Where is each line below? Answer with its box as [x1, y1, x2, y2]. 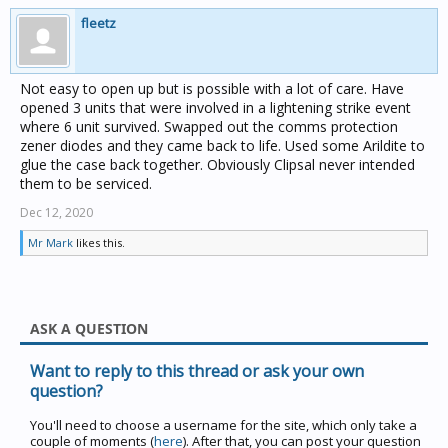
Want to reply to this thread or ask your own [30, 360, 364, 382]
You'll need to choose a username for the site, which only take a [30, 416, 417, 434]
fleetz [81, 14, 116, 32]
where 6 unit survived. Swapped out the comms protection [20, 117, 398, 136]
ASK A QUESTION [30, 319, 148, 338]
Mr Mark [28, 235, 73, 250]
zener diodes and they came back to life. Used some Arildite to [20, 136, 425, 155]
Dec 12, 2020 [20, 204, 93, 221]
